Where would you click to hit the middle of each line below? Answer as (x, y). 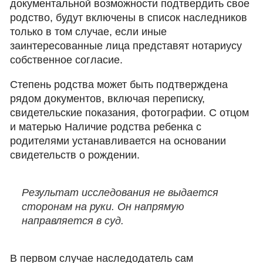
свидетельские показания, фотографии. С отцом (130, 113)
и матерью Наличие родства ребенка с (106, 127)
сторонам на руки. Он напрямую (103, 207)
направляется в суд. (73, 221)
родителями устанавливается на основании (118, 141)
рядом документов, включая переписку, (108, 99)
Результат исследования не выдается (120, 193)
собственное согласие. (67, 60)
